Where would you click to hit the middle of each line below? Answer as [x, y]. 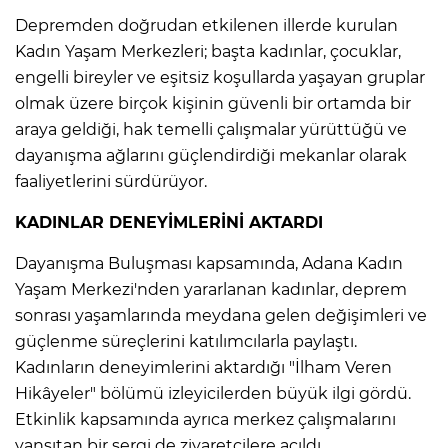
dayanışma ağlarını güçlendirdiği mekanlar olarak [211, 155]
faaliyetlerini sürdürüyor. [111, 181]
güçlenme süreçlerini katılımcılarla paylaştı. [186, 341]
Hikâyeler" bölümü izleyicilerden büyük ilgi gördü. [213, 393]
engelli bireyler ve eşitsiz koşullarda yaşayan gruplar [220, 77]
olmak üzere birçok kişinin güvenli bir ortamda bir [213, 103]
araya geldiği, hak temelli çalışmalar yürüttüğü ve [211, 129]
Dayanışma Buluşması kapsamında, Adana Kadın [209, 263]
